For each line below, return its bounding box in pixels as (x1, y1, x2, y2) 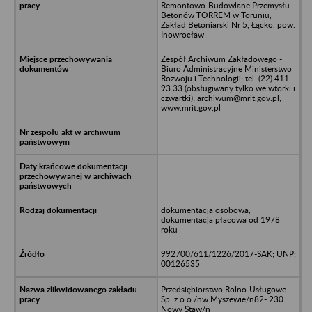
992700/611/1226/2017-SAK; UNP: (160, 248, 296, 259)
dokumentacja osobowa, (160, 204, 251, 215)
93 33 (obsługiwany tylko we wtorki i (160, 82, 295, 93)
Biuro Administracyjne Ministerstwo (160, 63, 292, 74)
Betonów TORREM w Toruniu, (160, 9, 272, 20)
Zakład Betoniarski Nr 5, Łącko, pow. (160, 19, 295, 30)
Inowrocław (160, 29, 204, 40)
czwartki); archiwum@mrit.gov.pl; (160, 92, 281, 103)
